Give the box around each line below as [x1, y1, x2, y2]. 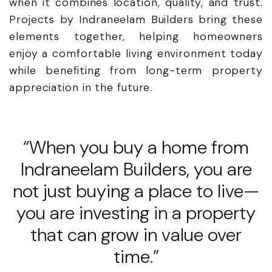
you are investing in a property [16, 201, 256, 225]
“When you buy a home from [23, 135, 249, 160]
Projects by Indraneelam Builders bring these [9, 12, 263, 27]
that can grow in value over [30, 223, 242, 247]
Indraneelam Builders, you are [20, 157, 252, 182]
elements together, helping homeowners [9, 29, 263, 44]
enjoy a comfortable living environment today [9, 46, 263, 61]
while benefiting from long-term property [9, 63, 263, 78]
